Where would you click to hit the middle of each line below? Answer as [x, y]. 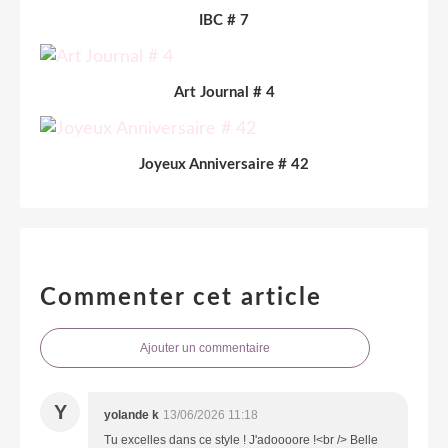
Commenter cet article [181, 297]
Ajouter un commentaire [205, 347]
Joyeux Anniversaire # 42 [224, 164]
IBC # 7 [224, 20]
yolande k [131, 414]
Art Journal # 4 [224, 92]
